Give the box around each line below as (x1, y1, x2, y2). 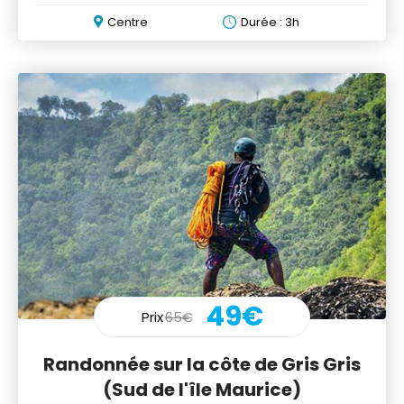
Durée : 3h (240, 14, 299, 32)
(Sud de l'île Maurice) (103, 376, 301, 402)
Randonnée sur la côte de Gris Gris (43, 351, 361, 377)
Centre (107, 14, 149, 32)
